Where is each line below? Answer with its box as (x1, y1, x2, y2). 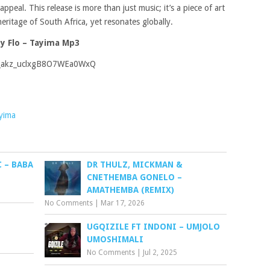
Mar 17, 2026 (101, 199, 145, 207)
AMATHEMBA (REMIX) (87, 185, 175, 195)
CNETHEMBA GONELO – (87, 172, 183, 182)
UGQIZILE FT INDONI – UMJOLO (87, 222, 221, 231)
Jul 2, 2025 (143, 248, 178, 257)
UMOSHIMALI (87, 234, 144, 244)
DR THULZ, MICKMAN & (87, 160, 183, 169)
